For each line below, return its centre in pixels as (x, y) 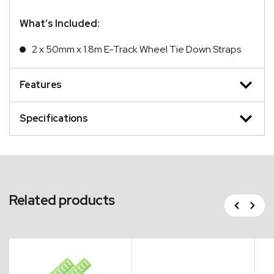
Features (41, 84)
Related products (62, 200)
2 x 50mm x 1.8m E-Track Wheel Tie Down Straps (136, 49)
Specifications (54, 118)
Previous (227, 201)
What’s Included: (60, 23)
